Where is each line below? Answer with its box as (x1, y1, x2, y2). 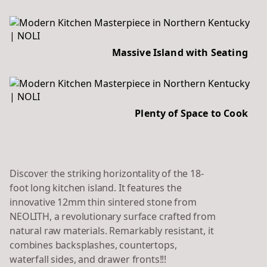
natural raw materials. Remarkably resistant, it (10, 224, 214, 238)
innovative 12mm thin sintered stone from (10, 195, 197, 209)
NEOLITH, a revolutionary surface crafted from (10, 210, 216, 223)
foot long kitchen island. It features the (10, 181, 182, 195)
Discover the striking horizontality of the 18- (10, 167, 204, 181)
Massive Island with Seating (111, 46, 248, 60)
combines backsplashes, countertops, (10, 238, 177, 252)
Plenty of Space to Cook (135, 107, 248, 120)
